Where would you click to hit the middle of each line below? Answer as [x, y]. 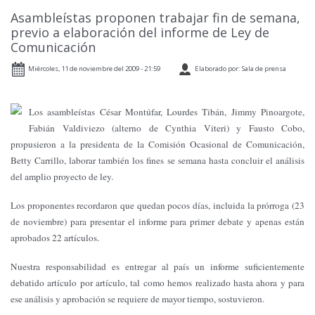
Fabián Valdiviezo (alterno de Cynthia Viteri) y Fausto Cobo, [167, 128]
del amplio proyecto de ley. [62, 176]
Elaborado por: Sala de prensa [240, 68]
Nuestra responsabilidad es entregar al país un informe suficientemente [157, 266]
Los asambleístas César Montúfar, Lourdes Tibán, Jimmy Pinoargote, [167, 111]
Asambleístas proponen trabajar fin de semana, [155, 17]
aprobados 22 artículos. [55, 237]
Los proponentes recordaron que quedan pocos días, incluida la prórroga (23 [157, 205]
